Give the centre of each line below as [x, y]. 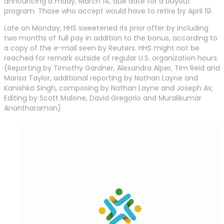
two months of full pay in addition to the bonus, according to [111, 38]
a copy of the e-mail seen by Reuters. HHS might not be [102, 48]
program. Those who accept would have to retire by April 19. [108, 11]
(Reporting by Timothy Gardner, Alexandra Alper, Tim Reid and [112, 68]
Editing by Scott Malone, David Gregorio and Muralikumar [103, 98]
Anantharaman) [32, 108]
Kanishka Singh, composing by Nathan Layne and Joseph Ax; [108, 88]
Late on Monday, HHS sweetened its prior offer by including [106, 28]
